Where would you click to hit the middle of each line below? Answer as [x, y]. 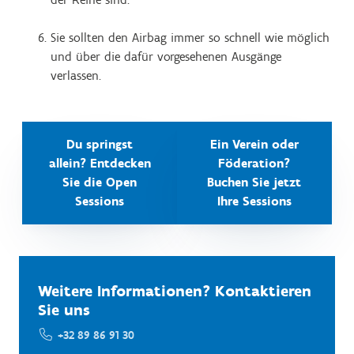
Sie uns [64, 310]
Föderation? [254, 163]
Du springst [100, 144]
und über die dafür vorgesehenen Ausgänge [166, 56]
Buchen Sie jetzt [254, 182]
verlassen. [76, 75]
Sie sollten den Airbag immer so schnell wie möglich [190, 38]
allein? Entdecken [100, 163]
